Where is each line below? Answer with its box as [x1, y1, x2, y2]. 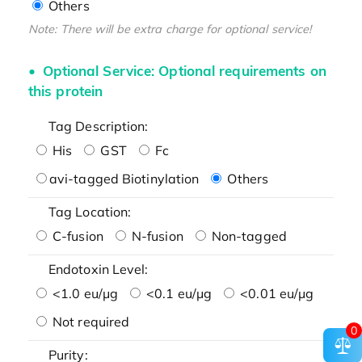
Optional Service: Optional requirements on [38, 62, 326, 80]
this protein [27, 82, 103, 100]
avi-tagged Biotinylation [48, 170, 200, 187]
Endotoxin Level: [48, 260, 149, 277]
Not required [48, 313, 130, 330]
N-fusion [128, 227, 183, 244]
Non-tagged [208, 227, 287, 244]
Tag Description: [48, 117, 149, 134]
